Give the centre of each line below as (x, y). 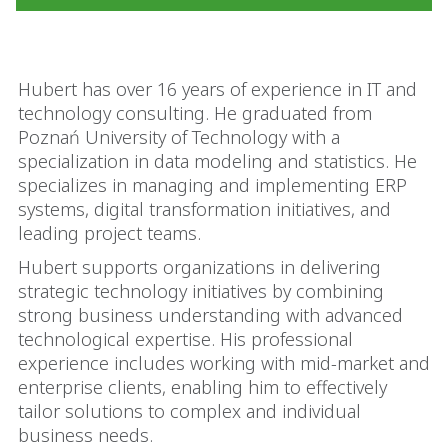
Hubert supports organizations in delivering (199, 267)
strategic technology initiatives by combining (201, 291)
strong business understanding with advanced (210, 315)
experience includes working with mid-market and (224, 363)
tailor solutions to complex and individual (189, 411)
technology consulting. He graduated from (195, 113)
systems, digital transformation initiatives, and (204, 209)
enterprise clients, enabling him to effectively (202, 387)
